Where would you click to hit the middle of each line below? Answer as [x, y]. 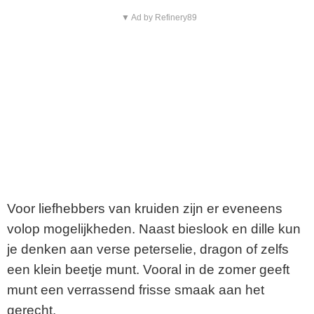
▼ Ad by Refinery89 [159, 18]
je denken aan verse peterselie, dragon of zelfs [148, 250]
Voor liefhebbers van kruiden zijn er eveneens [145, 209]
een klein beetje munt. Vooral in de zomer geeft [148, 270]
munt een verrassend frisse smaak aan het [136, 290]
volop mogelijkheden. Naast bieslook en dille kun [154, 229]
